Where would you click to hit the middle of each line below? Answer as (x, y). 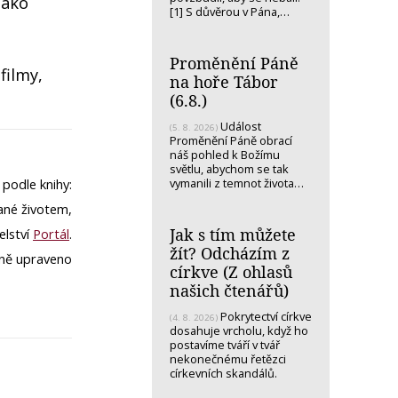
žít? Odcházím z (230, 253)
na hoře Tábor (224, 81)
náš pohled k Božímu (225, 154)
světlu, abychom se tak (229, 168)
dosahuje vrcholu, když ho (239, 330)
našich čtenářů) (229, 290)
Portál (51, 234)
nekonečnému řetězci (228, 358)
